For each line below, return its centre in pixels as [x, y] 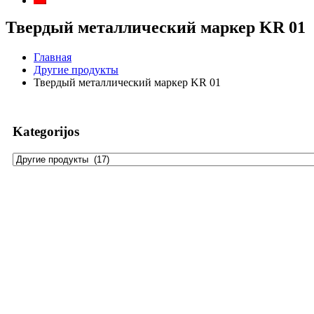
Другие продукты [76, 70]
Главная [53, 57]
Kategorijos [46, 132]
